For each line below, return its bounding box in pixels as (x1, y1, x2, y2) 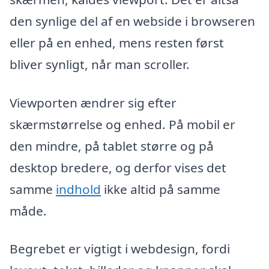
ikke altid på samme (101, 180, 220, 198)
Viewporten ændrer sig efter (10, 94, 177, 111)
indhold (56, 180, 101, 198)
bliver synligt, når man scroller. (10, 55, 190, 73)
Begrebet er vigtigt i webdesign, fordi (10, 240, 230, 258)
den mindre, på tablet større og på (10, 137, 214, 154)
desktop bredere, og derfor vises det (10, 159, 226, 176)
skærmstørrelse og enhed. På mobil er (10, 115, 235, 133)
